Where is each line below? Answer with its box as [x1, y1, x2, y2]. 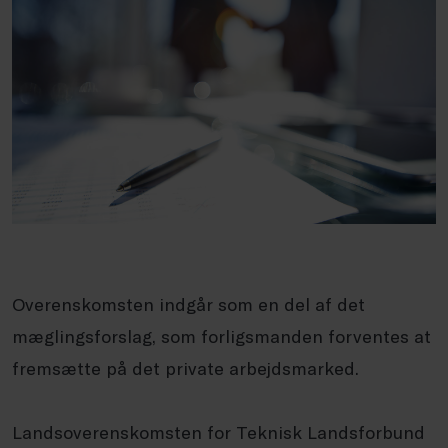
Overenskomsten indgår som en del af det [12, 292, 365, 315]
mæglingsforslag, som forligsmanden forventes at [12, 324, 431, 347]
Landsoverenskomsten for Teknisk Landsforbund [12, 420, 425, 443]
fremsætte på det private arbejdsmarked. [12, 356, 359, 379]
